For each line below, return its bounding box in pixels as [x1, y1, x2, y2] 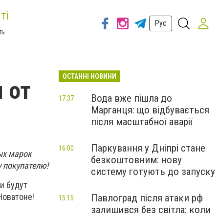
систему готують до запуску [91, 166, 215, 177]
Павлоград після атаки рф [91, 192, 203, 204]
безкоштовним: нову [91, 154, 182, 166]
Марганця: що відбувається [91, 104, 209, 116]
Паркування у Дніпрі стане [91, 142, 205, 154]
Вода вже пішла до [91, 92, 172, 104]
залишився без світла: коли [91, 204, 211, 216]
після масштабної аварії [91, 116, 193, 128]
